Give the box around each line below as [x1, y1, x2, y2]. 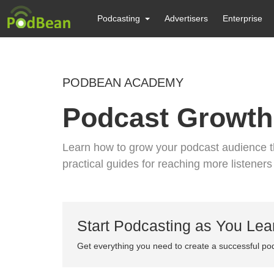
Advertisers [165, 13, 209, 23]
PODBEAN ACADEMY [62, 76, 183, 89]
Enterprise [223, 13, 263, 23]
